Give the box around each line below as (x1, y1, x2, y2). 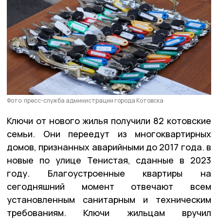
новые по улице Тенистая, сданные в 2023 (7, 154, 211, 166)
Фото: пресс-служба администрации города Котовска (7, 96, 163, 105)
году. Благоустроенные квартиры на (7, 167, 211, 179)
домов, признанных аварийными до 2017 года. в (7, 141, 211, 153)
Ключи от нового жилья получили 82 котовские (7, 114, 211, 127)
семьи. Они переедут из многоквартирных (7, 127, 211, 140)
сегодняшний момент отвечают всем (7, 180, 211, 192)
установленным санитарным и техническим (7, 193, 211, 205)
